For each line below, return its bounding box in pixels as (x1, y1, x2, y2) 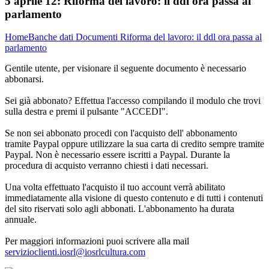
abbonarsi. (5, 74, 44, 85)
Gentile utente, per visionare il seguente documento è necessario (5, 63, 246, 74)
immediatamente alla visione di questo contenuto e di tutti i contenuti (5, 193, 263, 204)
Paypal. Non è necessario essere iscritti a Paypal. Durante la (5, 150, 230, 160)
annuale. (5, 214, 37, 225)
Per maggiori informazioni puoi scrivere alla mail (5, 236, 189, 247)
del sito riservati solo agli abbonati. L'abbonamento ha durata (5, 204, 234, 214)
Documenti (76, 32, 120, 43)
